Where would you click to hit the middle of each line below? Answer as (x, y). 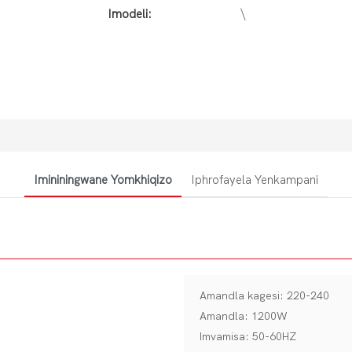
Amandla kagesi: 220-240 (264, 295)
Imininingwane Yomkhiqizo (103, 180)
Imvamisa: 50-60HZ (248, 336)
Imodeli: (130, 14)
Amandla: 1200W (244, 316)
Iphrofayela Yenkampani (255, 180)
